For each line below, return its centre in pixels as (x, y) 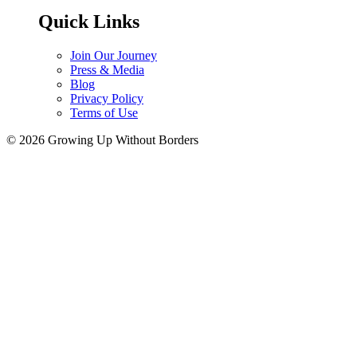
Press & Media (107, 69)
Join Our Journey (114, 55)
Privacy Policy (107, 98)
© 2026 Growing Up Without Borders (102, 139)
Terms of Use (104, 112)
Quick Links (89, 21)
